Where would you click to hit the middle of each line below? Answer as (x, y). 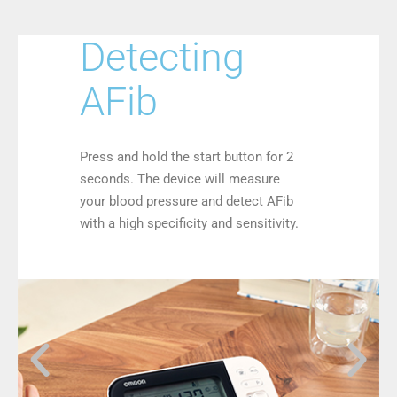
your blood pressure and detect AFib (187, 201)
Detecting (162, 57)
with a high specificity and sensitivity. (189, 223)
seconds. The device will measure (180, 179)
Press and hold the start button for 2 (187, 157)
